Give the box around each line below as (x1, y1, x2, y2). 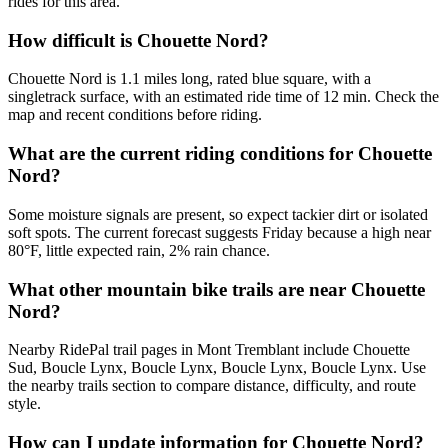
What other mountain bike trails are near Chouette (8, 278, 425, 300)
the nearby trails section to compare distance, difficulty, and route (8, 377, 416, 395)
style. (8, 395, 41, 413)
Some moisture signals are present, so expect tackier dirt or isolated (8, 205, 428, 223)
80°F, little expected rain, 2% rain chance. (8, 241, 270, 259)
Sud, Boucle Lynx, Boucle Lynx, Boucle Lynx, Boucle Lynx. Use (8, 359, 426, 377)
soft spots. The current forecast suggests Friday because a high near (8, 223, 431, 241)
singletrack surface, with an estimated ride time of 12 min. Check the (8, 88, 439, 106)
